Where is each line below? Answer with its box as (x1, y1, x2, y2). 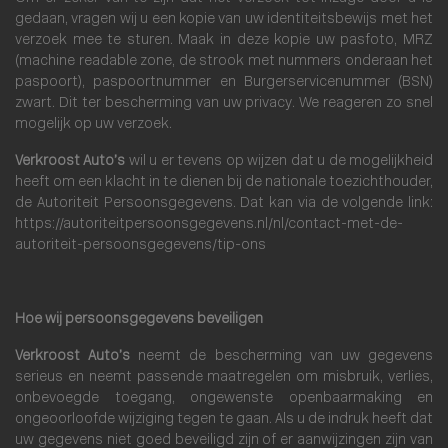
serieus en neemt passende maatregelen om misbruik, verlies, (15, 370, 433, 385)
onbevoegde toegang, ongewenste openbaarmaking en (15, 391, 433, 406)
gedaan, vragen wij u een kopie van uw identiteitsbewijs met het (15, 12, 433, 27)
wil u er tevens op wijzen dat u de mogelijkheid (125, 154, 434, 169)
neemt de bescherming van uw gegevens (130, 349, 434, 364)
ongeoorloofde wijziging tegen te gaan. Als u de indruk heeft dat (15, 412, 433, 427)
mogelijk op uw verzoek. (15, 117, 172, 132)
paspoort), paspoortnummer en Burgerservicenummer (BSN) (15, 75, 433, 90)
